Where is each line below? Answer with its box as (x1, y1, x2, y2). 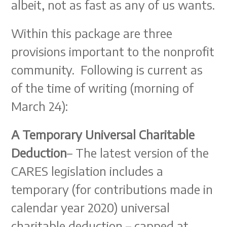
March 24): (11, 98, 68, 113)
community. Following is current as (11, 62, 203, 77)
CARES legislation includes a (11, 163, 164, 178)
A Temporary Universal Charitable (11, 127, 195, 142)
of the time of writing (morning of (11, 80, 194, 95)
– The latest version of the (67, 145, 209, 160)
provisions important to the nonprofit (11, 44, 215, 59)
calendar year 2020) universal (11, 200, 170, 215)
